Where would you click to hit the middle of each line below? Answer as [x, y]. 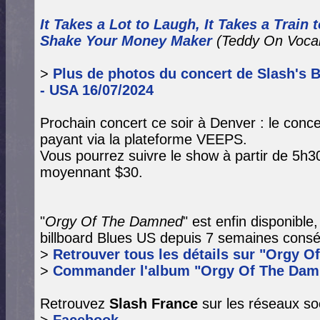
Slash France [154, 304]
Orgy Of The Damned [114, 221]
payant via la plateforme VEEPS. [144, 139]
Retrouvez [75, 304]
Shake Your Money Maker [126, 41]
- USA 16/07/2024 [97, 90]
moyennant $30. [91, 172]
